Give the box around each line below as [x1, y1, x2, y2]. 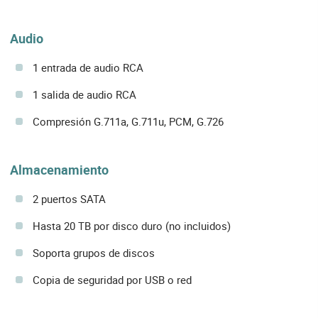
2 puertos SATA [33, 192, 106, 207]
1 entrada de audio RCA [33, 60, 143, 75]
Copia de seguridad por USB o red [33, 273, 192, 287]
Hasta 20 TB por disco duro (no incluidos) [33, 219, 231, 234]
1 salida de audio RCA [33, 87, 136, 102]
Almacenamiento [10, 161, 109, 179]
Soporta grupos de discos [33, 246, 155, 261]
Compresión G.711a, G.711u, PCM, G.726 [33, 114, 224, 129]
